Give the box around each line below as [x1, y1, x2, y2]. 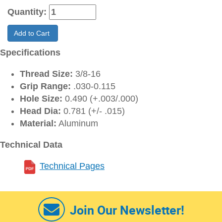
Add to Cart [14, 29, 52, 37]
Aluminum [56, 118, 98, 128]
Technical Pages [40, 161, 105, 171]
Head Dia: [20, 106, 61, 116]
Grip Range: [20, 81, 71, 91]
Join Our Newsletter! [69, 202, 184, 218]
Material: [20, 118, 56, 128]
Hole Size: [20, 94, 62, 104]
